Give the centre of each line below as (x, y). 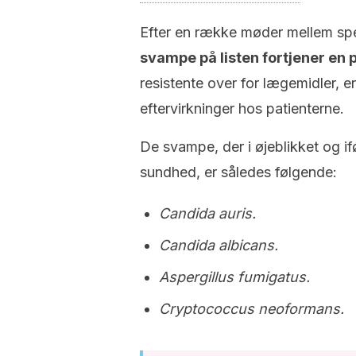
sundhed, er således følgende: (238, 172)
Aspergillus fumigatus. (234, 277)
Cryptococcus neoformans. (252, 309)
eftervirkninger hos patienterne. (242, 108)
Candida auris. (207, 213)
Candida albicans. (219, 245)
